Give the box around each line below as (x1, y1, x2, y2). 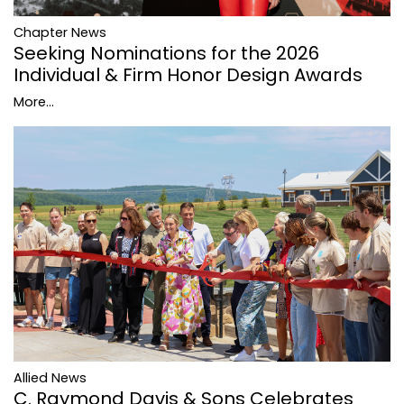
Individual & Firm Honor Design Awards (14, 61, 363, 87)
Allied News (14, 368, 87, 387)
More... (14, 92, 54, 111)
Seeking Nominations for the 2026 (14, 40, 319, 66)
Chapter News (14, 23, 106, 41)
